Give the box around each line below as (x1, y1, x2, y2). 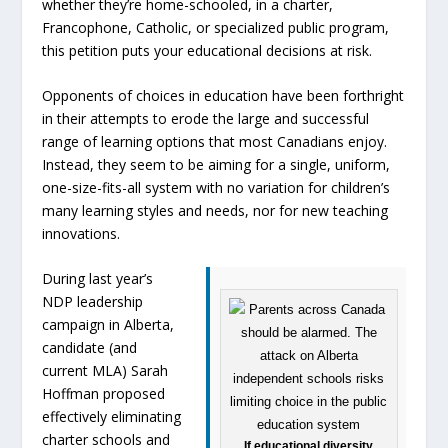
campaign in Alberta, (42, 315, 175, 335)
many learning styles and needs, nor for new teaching (42, 200, 389, 220)
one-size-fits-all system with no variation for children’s (42, 177, 391, 197)
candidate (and (42, 338, 138, 358)
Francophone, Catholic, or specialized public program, (42, 17, 390, 37)
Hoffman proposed (42, 384, 166, 404)
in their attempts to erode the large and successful (42, 108, 370, 128)
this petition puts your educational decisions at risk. (42, 40, 373, 60)
